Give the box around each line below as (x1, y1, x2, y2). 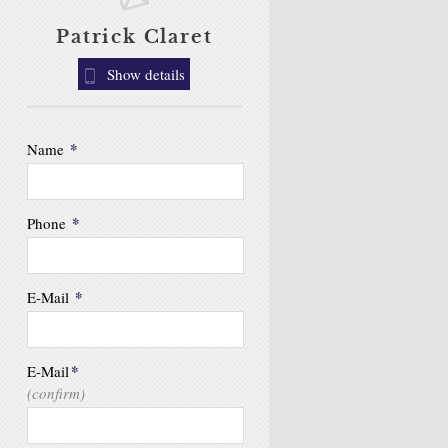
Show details (103, 64, 186, 84)
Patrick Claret (56, 26, 213, 48)
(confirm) (26, 383, 85, 403)
